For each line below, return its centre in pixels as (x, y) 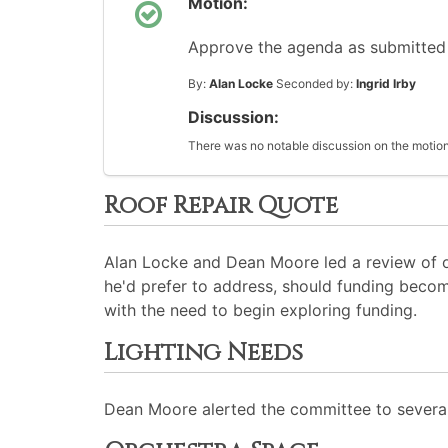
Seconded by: (314, 83)
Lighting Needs (203, 353)
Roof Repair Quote (221, 206)
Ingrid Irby (386, 83)
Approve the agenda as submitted (317, 47)
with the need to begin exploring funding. (260, 310)
